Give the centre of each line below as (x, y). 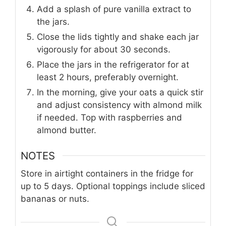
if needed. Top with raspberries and (109, 118)
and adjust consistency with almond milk (119, 105)
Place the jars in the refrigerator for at (113, 65)
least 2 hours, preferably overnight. (108, 77)
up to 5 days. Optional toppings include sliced (113, 186)
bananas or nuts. (55, 199)
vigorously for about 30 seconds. (104, 50)
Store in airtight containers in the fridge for (107, 173)
